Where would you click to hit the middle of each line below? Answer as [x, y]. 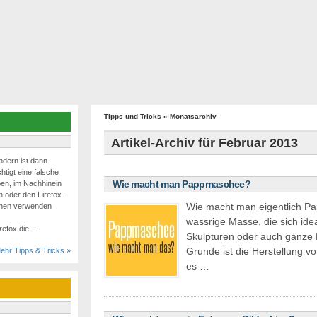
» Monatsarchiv [189, 117]
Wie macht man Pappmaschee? [182, 184]
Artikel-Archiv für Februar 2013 [205, 143]
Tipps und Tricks [133, 117]
